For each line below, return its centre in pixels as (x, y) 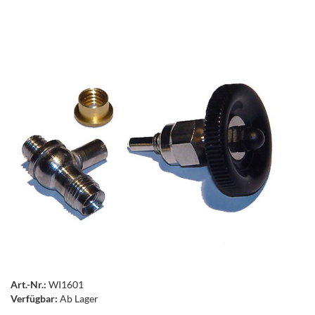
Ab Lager (79, 298)
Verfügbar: (34, 298)
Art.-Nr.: (28, 284)
